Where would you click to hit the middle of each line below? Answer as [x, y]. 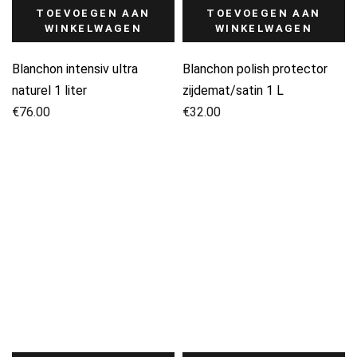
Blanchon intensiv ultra [75, 69]
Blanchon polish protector [255, 69]
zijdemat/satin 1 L [233, 90]
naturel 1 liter [49, 90]
